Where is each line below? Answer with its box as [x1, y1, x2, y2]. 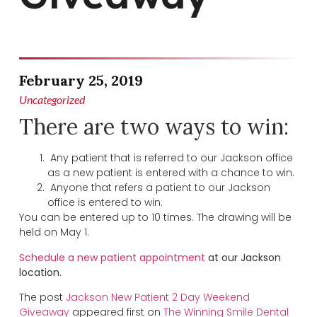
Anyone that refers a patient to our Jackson [47, 180, 270, 195]
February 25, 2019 [18, 71, 143, 90]
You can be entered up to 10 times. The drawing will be [18, 210, 292, 225]
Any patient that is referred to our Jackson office [47, 151, 293, 166]
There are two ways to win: [18, 113, 289, 141]
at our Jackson [204, 250, 281, 265]
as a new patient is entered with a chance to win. [47, 166, 294, 180]
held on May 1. [18, 225, 89, 240]
